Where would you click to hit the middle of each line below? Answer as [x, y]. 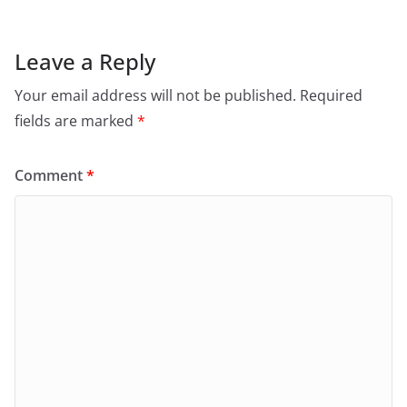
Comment [50, 176]
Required [331, 96]
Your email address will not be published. [155, 96]
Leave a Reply [85, 62]
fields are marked [76, 121]
